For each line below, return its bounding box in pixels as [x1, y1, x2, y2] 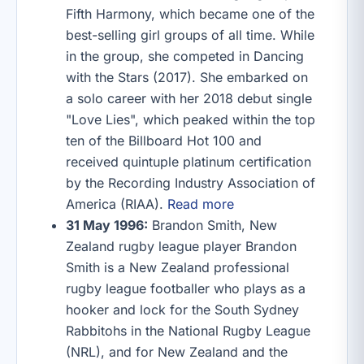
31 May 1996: [66, 217, 148, 233]
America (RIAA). [66, 196, 167, 212]
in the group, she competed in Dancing [66, 48, 304, 64]
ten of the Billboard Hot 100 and [66, 132, 262, 149]
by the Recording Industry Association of [66, 175, 315, 191]
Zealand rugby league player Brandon [66, 238, 297, 254]
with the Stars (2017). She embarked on [66, 69, 308, 85]
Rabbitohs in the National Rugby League [66, 323, 310, 339]
